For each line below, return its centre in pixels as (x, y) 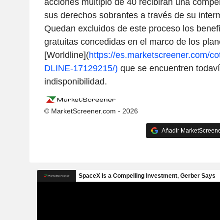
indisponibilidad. (75, 82)
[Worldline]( (66, 55)
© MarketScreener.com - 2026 (91, 111)
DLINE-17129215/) (81, 69)
